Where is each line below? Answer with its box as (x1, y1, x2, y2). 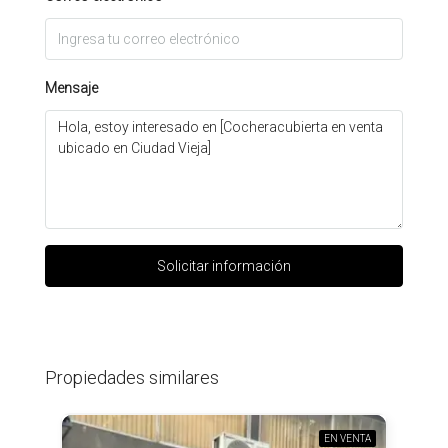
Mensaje (45, 80, 98, 96)
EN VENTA (324, 433, 371, 444)
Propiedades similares (45, 367, 219, 388)
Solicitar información (157, 258, 291, 274)
